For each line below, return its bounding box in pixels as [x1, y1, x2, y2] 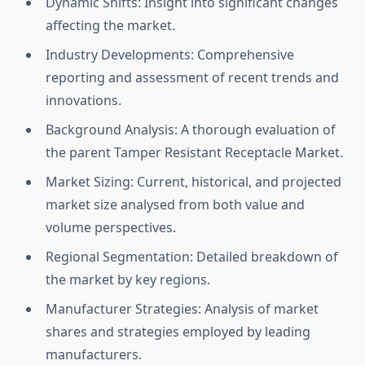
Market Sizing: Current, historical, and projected [46, 173, 341, 191]
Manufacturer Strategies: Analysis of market [46, 300, 319, 319]
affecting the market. [46, 16, 175, 35]
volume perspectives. [46, 218, 176, 237]
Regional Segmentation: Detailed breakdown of [46, 248, 338, 266]
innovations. [46, 91, 121, 110]
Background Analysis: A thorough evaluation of [46, 121, 336, 139]
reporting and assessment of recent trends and [46, 68, 339, 87]
